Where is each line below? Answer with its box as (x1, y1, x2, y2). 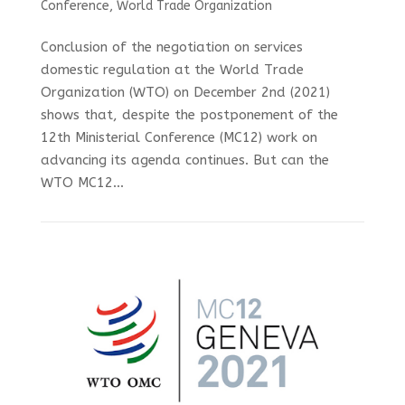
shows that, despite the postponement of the (40, 107, 338, 124)
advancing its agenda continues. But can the (40, 152, 329, 169)
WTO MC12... (40, 174, 124, 192)
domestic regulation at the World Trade (40, 61, 304, 79)
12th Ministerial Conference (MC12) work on (40, 129, 317, 146)
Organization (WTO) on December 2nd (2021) (40, 84, 330, 101)
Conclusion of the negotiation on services (40, 39, 303, 56)
